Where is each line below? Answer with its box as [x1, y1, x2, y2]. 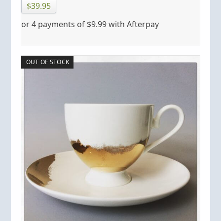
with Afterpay [107, 18, 159, 30]
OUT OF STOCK [26, 57, 70, 66]
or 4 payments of [21, 18, 87, 30]
